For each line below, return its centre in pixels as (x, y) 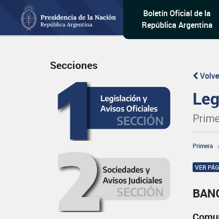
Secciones (74, 65)
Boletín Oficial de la (177, 13)
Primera (203, 146)
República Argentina (177, 25)
